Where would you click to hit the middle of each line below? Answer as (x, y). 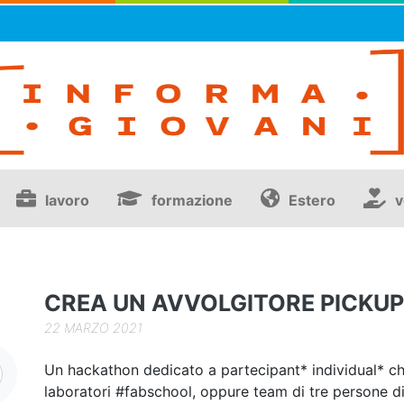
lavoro (67, 201)
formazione (192, 201)
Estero (312, 201)
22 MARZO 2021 (93, 328)
